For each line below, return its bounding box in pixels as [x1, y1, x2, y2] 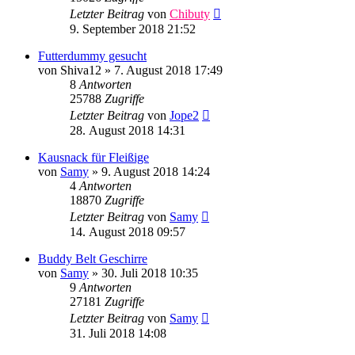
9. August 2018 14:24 [101, 165, 210, 179]
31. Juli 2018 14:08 [70, 326, 166, 341]
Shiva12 [60, 63, 101, 78]
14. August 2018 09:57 [70, 225, 185, 239]
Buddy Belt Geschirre [38, 252, 147, 266]
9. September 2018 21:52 [70, 22, 196, 36]
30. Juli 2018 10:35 [101, 266, 198, 281]
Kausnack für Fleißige [38, 151, 149, 165]
